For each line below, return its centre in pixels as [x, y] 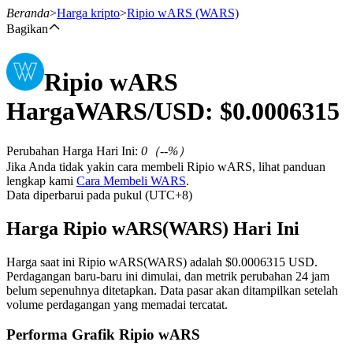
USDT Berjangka [82, 238]
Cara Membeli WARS [131, 180]
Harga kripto [88, 13]
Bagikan [27, 29]
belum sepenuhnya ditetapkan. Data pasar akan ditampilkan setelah [172, 290]
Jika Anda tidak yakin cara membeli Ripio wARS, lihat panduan [166, 166]
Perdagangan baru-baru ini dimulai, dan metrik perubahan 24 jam [168, 276]
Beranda [28, 13]
